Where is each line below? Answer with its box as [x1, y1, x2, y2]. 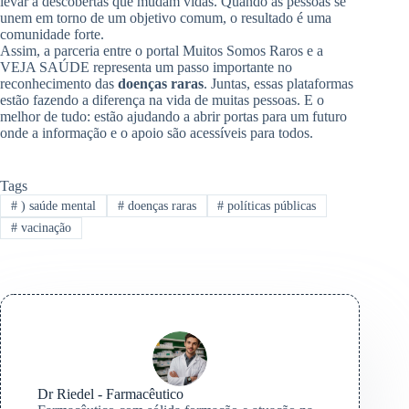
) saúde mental [16, 198, 96, 213]
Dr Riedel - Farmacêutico [37, 386, 184, 403]
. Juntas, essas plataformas [204, 76, 353, 92]
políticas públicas [224, 198, 317, 213]
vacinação [16, 220, 71, 235]
